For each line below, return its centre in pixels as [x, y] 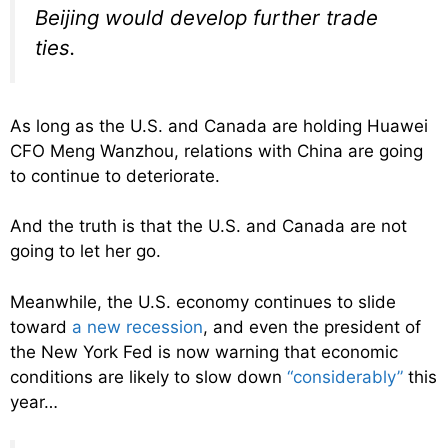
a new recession [137, 326]
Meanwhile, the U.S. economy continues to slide [203, 301]
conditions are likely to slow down [148, 376]
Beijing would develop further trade [206, 18]
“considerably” [345, 376]
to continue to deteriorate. [115, 175]
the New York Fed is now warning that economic [204, 351]
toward [41, 326]
